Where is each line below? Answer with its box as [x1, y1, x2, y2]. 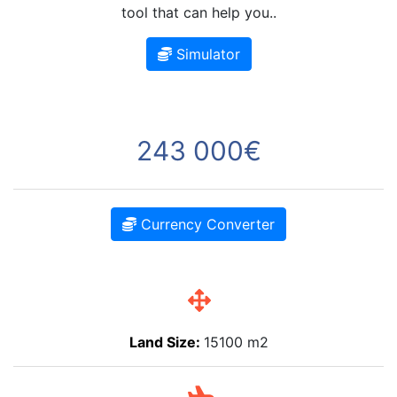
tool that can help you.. [121, 3, 276, 21]
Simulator [175, 44, 240, 63]
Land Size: [128, 332, 204, 351]
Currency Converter [136, 214, 275, 233]
